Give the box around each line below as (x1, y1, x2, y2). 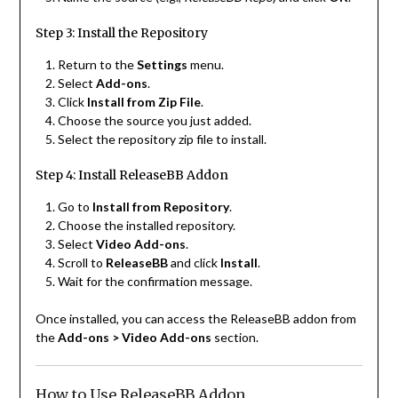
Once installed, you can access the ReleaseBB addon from (35, 311, 356, 327)
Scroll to (57, 255, 106, 271)
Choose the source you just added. (57, 113, 251, 129)
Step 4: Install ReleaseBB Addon (35, 167, 228, 184)
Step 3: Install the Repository (35, 25, 208, 42)
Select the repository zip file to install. (57, 131, 267, 147)
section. (211, 330, 259, 346)
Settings (136, 57, 187, 73)
